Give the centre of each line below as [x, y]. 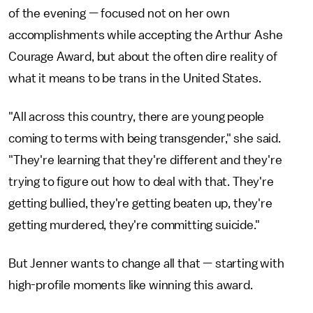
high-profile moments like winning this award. [131, 285]
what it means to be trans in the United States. [135, 78]
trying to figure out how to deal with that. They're [141, 181]
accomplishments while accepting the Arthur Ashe [146, 35]
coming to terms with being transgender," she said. [145, 138]
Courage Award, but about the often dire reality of [143, 56]
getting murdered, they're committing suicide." [136, 225]
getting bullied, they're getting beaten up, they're [140, 203]
